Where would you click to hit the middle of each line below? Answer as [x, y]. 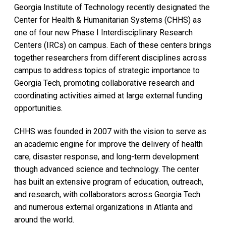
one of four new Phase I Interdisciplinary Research [103, 32]
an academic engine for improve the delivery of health [108, 144]
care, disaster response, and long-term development [106, 156]
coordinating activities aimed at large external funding [108, 95]
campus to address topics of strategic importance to [107, 70]
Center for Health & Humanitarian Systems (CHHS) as [108, 20]
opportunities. [38, 108]
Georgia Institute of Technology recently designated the [112, 7]
